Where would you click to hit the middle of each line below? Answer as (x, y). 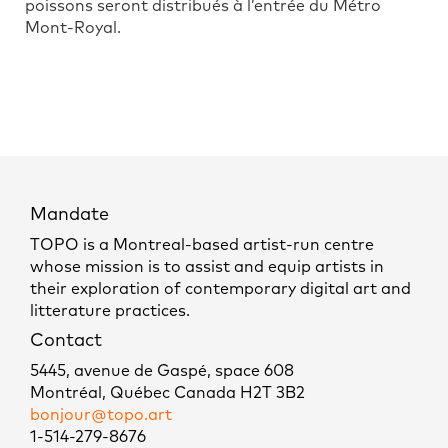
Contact (66, 340)
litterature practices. (110, 310)
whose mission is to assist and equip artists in (207, 266)
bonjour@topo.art (101, 414)
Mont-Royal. (73, 27)
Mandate (69, 214)
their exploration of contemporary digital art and (220, 288)
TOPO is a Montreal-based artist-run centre (202, 244)
